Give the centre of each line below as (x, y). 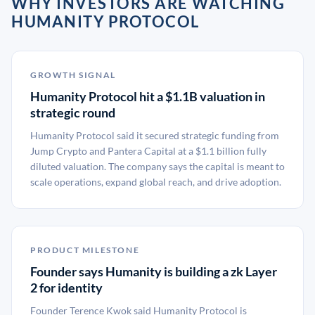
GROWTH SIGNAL (73, 75)
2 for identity (66, 288)
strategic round (73, 112)
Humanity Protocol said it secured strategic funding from (155, 135)
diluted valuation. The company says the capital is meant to (157, 166)
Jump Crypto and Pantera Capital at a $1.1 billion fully (148, 151)
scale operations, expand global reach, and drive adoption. (156, 182)
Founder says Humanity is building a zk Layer (154, 271)
